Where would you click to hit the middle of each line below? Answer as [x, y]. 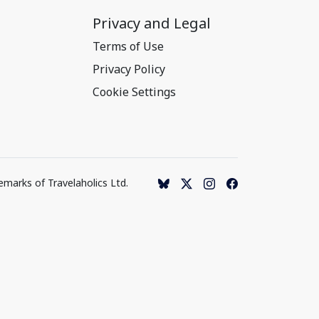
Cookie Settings [134, 92]
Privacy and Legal [152, 23]
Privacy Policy [129, 69]
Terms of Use [128, 46]
